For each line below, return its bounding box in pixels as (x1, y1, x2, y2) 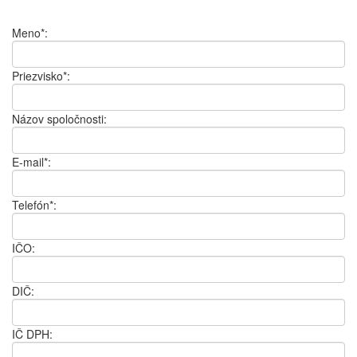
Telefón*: (12, 196, 57, 213)
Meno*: (12, 24, 48, 41)
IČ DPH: (12, 325, 53, 342)
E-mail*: (12, 153, 51, 170)
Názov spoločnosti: (12, 110, 107, 127)
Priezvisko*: (12, 67, 70, 84)
